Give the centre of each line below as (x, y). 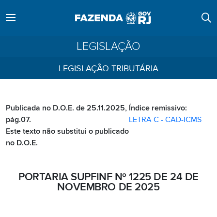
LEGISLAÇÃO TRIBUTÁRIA (108, 69)
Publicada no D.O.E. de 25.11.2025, (66, 108)
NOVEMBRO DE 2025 (108, 187)
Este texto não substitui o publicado (67, 131)
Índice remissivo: (158, 108)
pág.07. (18, 120)
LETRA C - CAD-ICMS (165, 120)
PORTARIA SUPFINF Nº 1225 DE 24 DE (108, 177)
